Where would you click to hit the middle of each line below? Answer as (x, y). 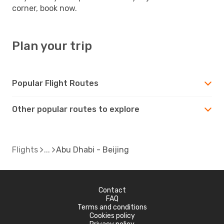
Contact (112, 190)
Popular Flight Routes (55, 83)
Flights (25, 149)
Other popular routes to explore (76, 109)
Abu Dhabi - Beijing (92, 149)
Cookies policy (112, 215)
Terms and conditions (112, 207)
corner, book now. (44, 8)
